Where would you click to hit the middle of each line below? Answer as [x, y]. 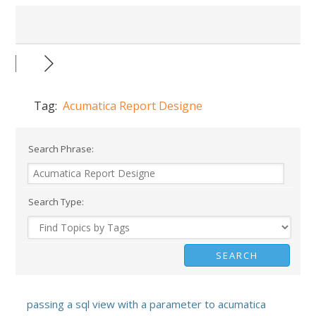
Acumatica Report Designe [133, 106]
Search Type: [55, 202]
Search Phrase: [60, 149]
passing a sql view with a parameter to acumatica [147, 304]
